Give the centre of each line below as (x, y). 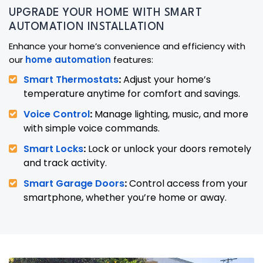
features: (132, 60)
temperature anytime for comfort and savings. (132, 94)
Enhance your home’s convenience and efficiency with (127, 46)
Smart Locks (53, 149)
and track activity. (65, 163)
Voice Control (57, 114)
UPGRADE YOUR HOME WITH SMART (105, 13)
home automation (68, 60)
